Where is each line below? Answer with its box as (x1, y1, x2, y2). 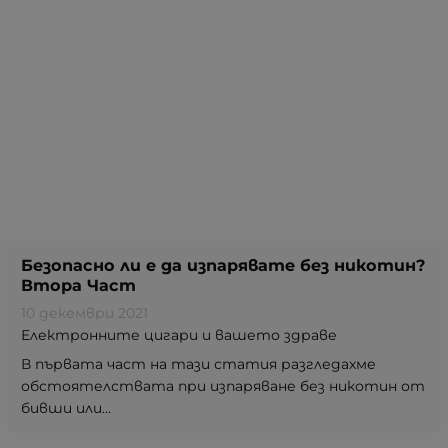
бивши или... (21, 398, 111, 417)
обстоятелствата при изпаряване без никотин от (21, 376, 425, 395)
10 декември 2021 (21, 303, 148, 322)
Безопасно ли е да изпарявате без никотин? (21, 254, 425, 275)
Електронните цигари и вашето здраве (21, 325, 337, 344)
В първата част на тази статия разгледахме (21, 354, 376, 373)
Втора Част (21, 274, 136, 295)
